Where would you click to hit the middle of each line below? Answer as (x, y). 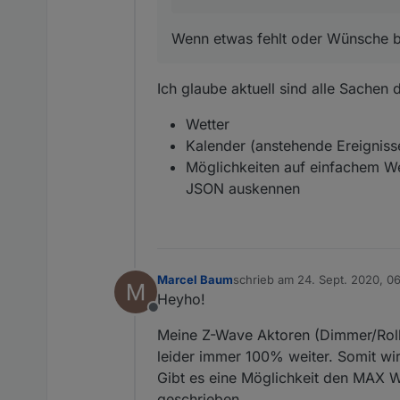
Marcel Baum (195, 280)
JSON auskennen (243, 189)
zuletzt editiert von (283, 287)
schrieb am (265, 280)
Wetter (208, 125)
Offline (174, 317)
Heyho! (181, 300)
